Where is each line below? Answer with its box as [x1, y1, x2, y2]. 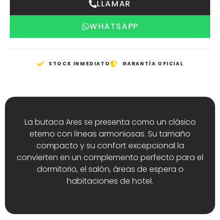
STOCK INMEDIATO [49, 60, 110, 68]
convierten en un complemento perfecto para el [17, 152, 203, 164]
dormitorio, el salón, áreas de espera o [36, 164, 184, 175]
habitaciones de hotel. [67, 175, 153, 187]
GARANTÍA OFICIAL [122, 60, 184, 68]
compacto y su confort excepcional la [36, 140, 184, 152]
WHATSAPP [89, 21, 138, 32]
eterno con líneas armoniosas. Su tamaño [29, 128, 191, 140]
